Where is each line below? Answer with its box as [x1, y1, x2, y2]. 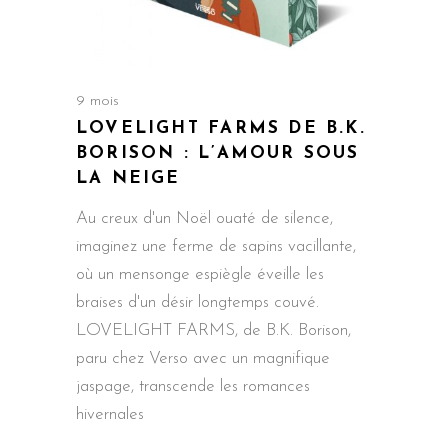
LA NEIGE [76, 170, 181, 188]
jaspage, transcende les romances [76, 378, 310, 396]
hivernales [76, 406, 144, 424]
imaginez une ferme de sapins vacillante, [76, 238, 356, 256]
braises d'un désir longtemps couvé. [76, 294, 319, 312]
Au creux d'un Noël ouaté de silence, [76, 210, 333, 228]
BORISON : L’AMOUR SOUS [76, 145, 360, 163]
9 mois [76, 94, 119, 110]
